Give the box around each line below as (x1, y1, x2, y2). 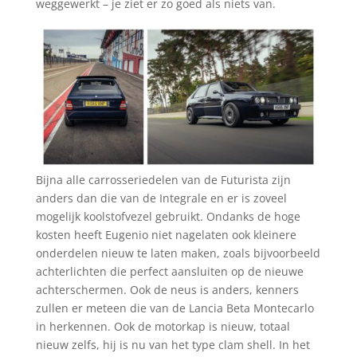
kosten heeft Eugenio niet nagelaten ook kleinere (35, 226, 296, 242)
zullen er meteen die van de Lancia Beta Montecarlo (35, 300, 314, 316)
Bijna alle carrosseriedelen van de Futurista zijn (35, 171, 291, 187)
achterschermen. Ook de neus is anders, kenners (35, 281, 299, 297)
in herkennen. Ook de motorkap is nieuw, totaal (35, 318, 290, 334)
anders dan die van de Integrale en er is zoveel (35, 190, 287, 206)
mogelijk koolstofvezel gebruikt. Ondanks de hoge (35, 208, 300, 224)
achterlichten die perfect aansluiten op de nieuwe (35, 263, 304, 279)
